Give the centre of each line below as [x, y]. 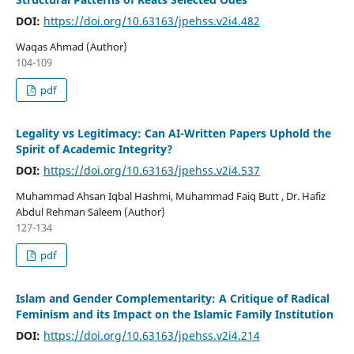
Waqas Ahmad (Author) [71, 47]
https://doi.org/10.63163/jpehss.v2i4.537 [151, 171]
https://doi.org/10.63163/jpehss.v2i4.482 [151, 21]
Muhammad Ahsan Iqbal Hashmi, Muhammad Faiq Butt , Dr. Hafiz [170, 196]
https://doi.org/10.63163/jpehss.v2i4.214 [151, 336]
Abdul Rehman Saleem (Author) [90, 212]
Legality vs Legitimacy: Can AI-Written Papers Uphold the [173, 134]
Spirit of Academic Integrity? [94, 149]
